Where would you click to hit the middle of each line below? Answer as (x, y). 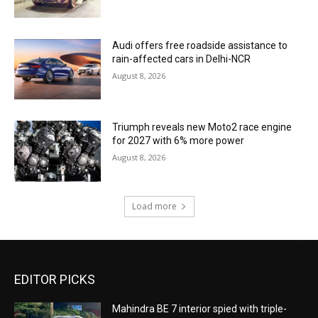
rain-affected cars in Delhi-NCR (182, 59)
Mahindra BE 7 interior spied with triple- (200, 308)
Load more (154, 206)
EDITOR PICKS (55, 279)
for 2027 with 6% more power (179, 141)
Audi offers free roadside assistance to (200, 45)
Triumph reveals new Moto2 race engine (202, 127)
